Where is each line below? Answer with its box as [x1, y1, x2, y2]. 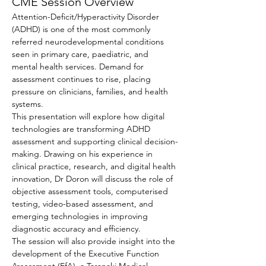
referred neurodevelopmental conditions [12, 36, 166, 47]
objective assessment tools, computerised [12, 186, 170, 197]
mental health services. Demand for [12, 61, 146, 72]
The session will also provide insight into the [12, 236, 178, 246]
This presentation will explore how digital [12, 111, 167, 122]
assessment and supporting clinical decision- [12, 136, 178, 147]
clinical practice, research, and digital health [12, 161, 178, 172]
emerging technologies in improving [12, 211, 150, 221]
